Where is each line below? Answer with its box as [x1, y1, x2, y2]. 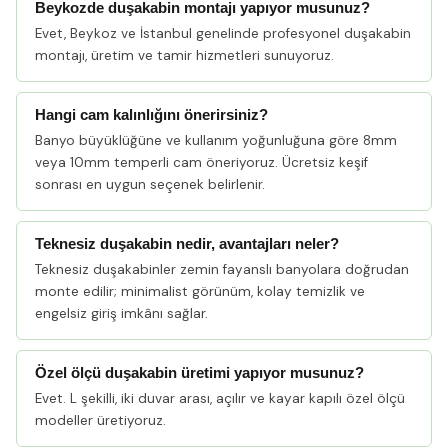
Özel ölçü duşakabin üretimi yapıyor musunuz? [35, 365, 364, 381]
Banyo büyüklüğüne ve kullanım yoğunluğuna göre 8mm [35, 132, 397, 149]
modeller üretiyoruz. [35, 412, 166, 429]
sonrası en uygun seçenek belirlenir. [35, 176, 265, 193]
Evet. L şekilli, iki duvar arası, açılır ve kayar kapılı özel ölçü [35, 390, 405, 407]
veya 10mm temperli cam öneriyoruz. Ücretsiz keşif [35, 154, 368, 171]
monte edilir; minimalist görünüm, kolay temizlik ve [35, 283, 365, 300]
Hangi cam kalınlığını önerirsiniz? [35, 107, 268, 123]
